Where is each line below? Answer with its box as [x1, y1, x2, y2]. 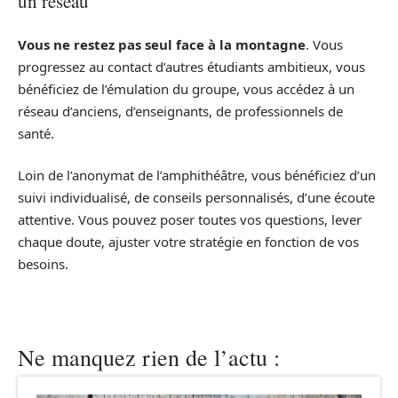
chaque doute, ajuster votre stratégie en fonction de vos [18, 233, 359, 251]
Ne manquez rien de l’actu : [18, 342, 280, 373]
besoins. [18, 255, 68, 274]
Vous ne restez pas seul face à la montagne [18, 35, 306, 53]
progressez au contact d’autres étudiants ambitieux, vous [18, 57, 365, 76]
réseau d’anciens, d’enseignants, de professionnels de [18, 101, 343, 120]
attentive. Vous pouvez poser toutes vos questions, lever [18, 211, 362, 229]
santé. [18, 123, 54, 142]
